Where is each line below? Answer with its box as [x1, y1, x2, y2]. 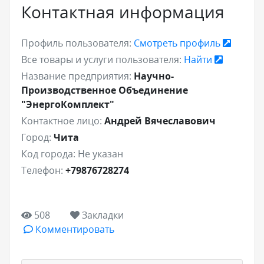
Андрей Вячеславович [104, 114, 216, 127]
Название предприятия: [21, 69, 131, 82]
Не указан [78, 147, 123, 160]
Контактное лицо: [21, 114, 102, 127]
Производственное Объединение [21, 83, 188, 97]
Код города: [21, 147, 75, 160]
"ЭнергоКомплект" [21, 97, 114, 111]
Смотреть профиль [134, 36, 223, 49]
